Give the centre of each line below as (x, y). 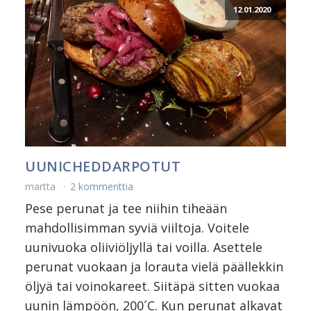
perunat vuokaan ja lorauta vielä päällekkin (154, 267)
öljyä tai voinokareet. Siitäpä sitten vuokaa (152, 286)
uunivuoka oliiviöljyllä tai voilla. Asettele (144, 247)
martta (42, 187)
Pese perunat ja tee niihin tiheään (126, 209)
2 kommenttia (102, 187)
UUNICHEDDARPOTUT (103, 167)
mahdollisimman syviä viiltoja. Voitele (137, 228)
